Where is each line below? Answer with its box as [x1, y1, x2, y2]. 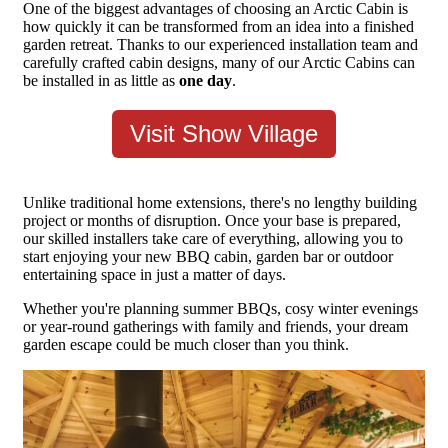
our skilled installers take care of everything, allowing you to [23, 230, 403, 248]
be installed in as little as [23, 72, 179, 90]
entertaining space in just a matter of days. [23, 266, 290, 284]
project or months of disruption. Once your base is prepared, [23, 212, 401, 230]
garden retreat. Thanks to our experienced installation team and [23, 36, 418, 54]
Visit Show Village [130, 120, 318, 148]
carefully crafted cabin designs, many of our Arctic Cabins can [23, 54, 415, 72]
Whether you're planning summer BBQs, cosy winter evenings [23, 300, 418, 318]
